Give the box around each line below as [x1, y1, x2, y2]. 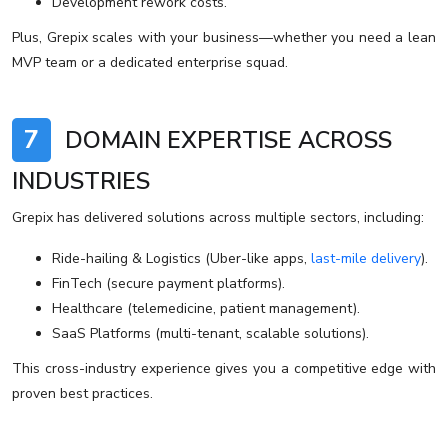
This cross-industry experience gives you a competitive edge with [12, 359, 436, 379]
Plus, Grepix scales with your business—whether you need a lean [12, 28, 436, 48]
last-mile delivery [311, 249, 421, 269]
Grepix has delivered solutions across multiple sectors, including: [12, 208, 424, 228]
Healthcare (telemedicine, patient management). [52, 299, 360, 319]
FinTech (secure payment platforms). [52, 274, 285, 294]
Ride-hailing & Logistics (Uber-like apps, [52, 249, 311, 269]
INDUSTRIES [12, 165, 150, 198]
